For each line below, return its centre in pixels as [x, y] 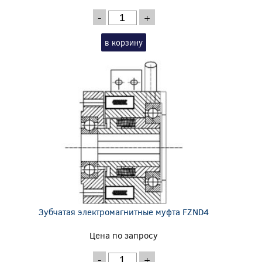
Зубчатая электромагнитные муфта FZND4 [124, 211]
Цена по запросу [124, 235]
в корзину [124, 42]
